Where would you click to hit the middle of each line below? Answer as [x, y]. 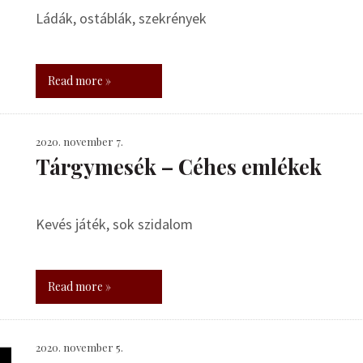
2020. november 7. [79, 141]
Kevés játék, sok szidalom [114, 224]
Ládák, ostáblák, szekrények [121, 18]
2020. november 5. [79, 347]
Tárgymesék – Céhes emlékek [179, 167]
